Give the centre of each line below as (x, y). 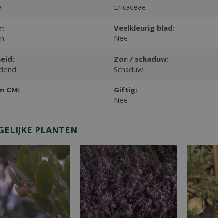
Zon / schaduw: (141, 59)
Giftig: (125, 89)
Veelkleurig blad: (144, 27)
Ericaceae (130, 7)
